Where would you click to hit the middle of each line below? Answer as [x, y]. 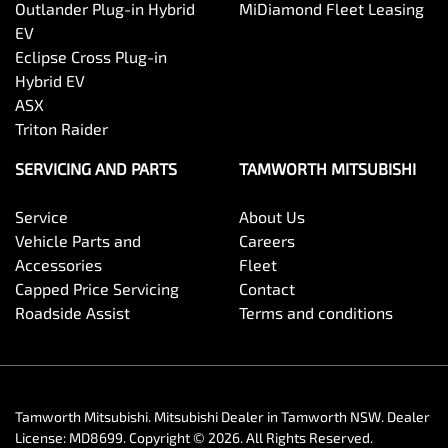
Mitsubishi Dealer [209, 416]
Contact [267, 288]
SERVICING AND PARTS [96, 168]
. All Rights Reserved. [306, 437]
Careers [267, 240]
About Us [272, 216]
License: [42, 437]
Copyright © [168, 437]
